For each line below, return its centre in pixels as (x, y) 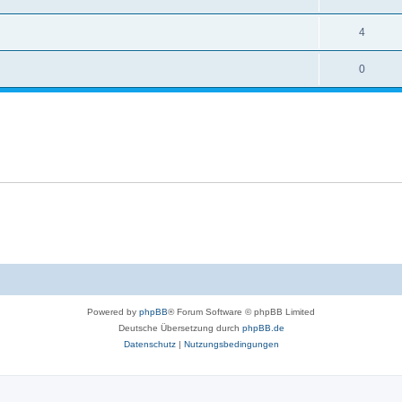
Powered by (113, 311)
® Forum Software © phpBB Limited (241, 311)
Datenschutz (149, 344)
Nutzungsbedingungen (231, 344)
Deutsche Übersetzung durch (180, 328)
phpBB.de (263, 328)
